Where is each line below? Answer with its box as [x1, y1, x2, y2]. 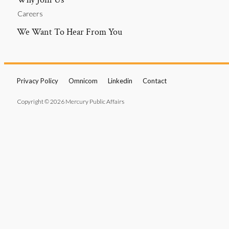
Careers [17, 9, 43, 18]
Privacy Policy [17, 76, 58, 85]
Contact [143, 76, 167, 85]
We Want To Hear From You [17, 26, 122, 38]
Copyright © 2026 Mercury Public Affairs [17, 97, 124, 105]
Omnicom [68, 76, 98, 85]
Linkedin [108, 76, 132, 85]
